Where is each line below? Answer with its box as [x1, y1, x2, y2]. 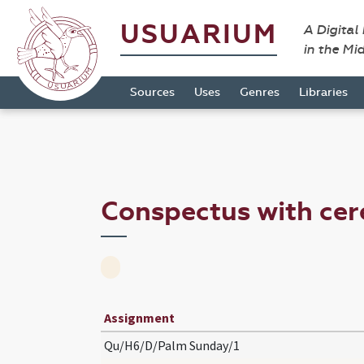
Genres [240, 85, 279, 99]
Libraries [299, 85, 348, 99]
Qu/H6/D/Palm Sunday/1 [104, 336, 240, 353]
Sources [130, 85, 175, 99]
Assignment [104, 309, 175, 326]
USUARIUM [120, 19, 277, 50]
